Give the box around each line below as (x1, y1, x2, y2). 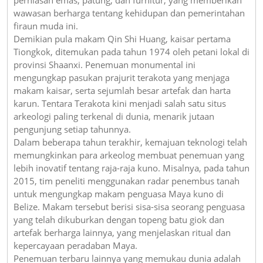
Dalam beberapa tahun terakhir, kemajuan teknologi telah (14, 136, 247, 148)
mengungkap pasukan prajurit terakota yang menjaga (14, 71, 230, 83)
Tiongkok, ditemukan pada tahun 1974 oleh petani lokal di (14, 45, 249, 58)
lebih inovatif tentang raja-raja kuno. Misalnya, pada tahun (14, 161, 249, 174)
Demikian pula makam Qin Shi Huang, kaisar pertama (14, 32, 231, 45)
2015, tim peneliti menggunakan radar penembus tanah (14, 174, 240, 187)
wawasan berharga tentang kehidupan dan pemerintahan (14, 6, 245, 19)
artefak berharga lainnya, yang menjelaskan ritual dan (14, 226, 231, 238)
